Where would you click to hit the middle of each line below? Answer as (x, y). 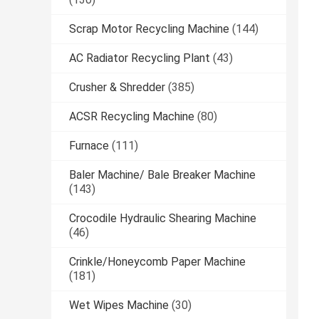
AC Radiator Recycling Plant (140, 58)
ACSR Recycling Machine (132, 117)
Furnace (89, 146)
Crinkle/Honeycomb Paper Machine (157, 262)
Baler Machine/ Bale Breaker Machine (162, 175)
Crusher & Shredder (117, 88)
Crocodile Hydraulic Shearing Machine (163, 219)
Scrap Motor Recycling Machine (149, 29)
